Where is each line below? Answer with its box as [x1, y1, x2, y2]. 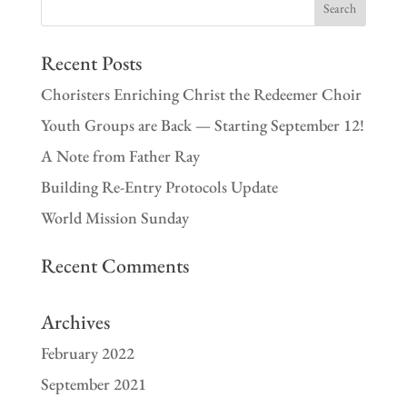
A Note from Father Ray [40, 144, 200, 166]
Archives [40, 308, 110, 335]
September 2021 [40, 372, 146, 394]
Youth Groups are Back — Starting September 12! [40, 114, 364, 135]
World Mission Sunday [40, 206, 189, 228]
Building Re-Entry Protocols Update [40, 175, 278, 197]
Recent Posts [40, 49, 142, 76]
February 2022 [40, 342, 134, 363]
